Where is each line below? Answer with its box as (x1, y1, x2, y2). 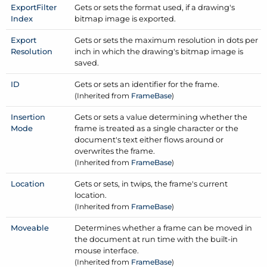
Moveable (11, 222, 49, 232)
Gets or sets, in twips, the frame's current (74, 178, 228, 188)
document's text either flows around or (74, 134, 224, 144)
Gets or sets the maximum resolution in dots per (74, 35, 259, 45)
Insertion (11, 111, 46, 122)
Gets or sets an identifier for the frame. (74, 79, 220, 89)
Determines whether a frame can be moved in (74, 222, 253, 232)
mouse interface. (74, 245, 139, 255)
